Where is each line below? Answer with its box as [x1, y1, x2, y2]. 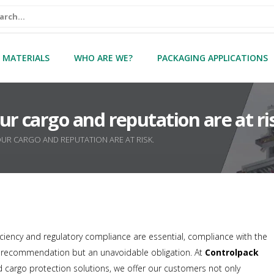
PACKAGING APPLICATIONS [157, 52, 268, 64]
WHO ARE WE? [74, 52, 133, 64]
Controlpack [205, 246, 259, 259]
